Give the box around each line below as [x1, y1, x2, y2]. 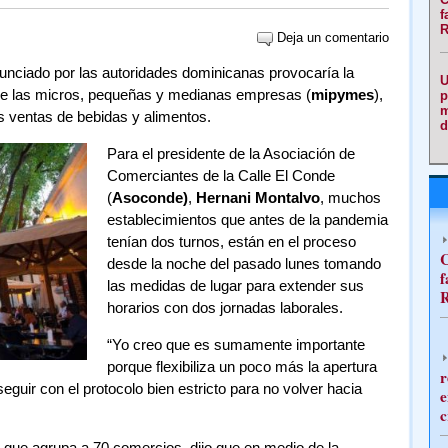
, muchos [319, 189, 381, 206]
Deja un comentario [272, 30, 389, 45]
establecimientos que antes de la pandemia [106, 211, 388, 228]
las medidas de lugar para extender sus [106, 277, 364, 294]
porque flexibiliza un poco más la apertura [106, 358, 377, 375]
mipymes [310, 86, 374, 103]
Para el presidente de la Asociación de [106, 145, 355, 162]
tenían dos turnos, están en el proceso [106, 233, 356, 250]
